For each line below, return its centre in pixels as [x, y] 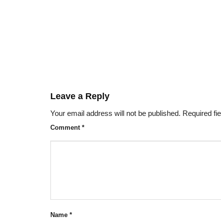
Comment [66, 128]
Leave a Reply [81, 96]
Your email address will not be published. [115, 114]
